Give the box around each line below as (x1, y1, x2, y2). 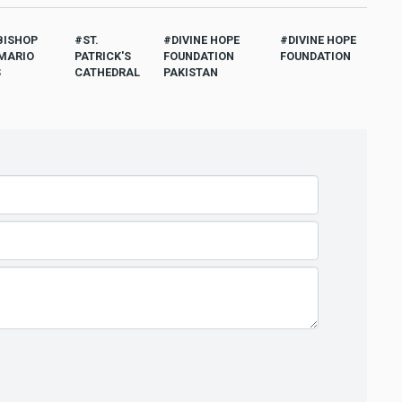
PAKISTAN (162, 65, 218, 79)
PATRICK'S (74, 48, 132, 63)
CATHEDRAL (74, 65, 141, 79)
